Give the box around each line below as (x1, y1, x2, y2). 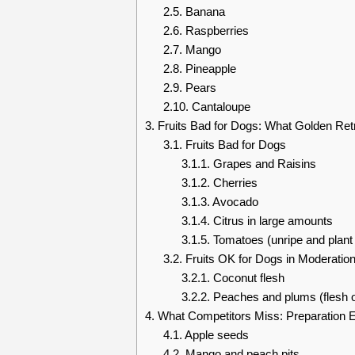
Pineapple (181, 62, 236, 75)
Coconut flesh (209, 271, 284, 284)
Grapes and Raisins (209, 157, 316, 170)
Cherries (209, 176, 258, 189)
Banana (181, 5, 225, 18)
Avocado (209, 195, 258, 208)
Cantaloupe (188, 100, 250, 113)
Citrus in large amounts (209, 214, 333, 227)
